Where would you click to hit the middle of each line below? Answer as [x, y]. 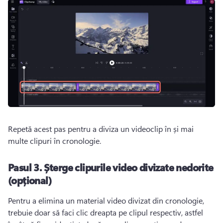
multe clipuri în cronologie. [56, 140]
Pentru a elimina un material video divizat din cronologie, [106, 200]
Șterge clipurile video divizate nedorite [128, 167]
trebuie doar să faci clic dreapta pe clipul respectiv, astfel [106, 212]
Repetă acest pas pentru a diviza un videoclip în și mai [101, 128]
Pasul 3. [26, 167]
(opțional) [30, 180]
